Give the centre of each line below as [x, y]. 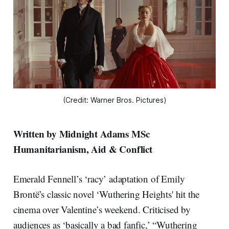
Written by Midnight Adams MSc [82, 134]
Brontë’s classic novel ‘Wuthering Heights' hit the [106, 194]
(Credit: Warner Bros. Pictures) [114, 100]
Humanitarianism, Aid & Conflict [83, 149]
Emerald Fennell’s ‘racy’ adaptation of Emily [99, 179]
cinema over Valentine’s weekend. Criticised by [102, 210]
